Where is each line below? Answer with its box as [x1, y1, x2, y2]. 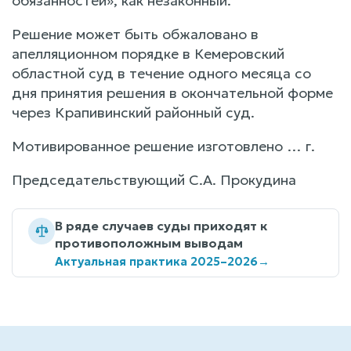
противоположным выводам [55, 234, 243, 251]
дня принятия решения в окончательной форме [12, 83, 333, 102]
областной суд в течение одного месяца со [12, 63, 311, 82]
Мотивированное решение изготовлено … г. [12, 136, 315, 155]
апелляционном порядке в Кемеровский [12, 44, 284, 63]
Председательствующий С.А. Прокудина [12, 170, 296, 189]
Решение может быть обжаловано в [12, 24, 259, 43]
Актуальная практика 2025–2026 [55, 253, 258, 269]
